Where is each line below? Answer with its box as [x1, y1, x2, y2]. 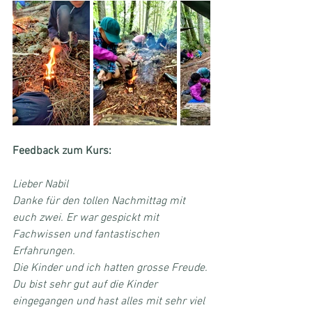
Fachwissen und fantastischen [13, 227, 162, 242]
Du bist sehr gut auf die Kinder [13, 277, 160, 292]
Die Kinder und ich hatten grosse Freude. [13, 260, 210, 275]
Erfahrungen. [13, 244, 75, 258]
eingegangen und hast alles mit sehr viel [13, 294, 208, 309]
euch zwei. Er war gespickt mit [13, 210, 162, 225]
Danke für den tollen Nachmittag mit [13, 194, 188, 208]
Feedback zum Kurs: [13, 143, 111, 158]
